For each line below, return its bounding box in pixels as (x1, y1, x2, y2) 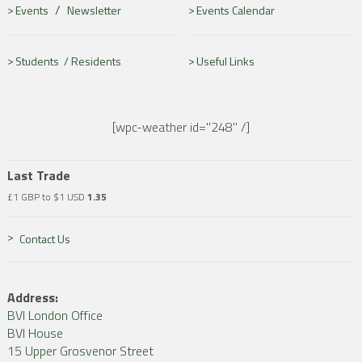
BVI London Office (6, 305, 103, 325)
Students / (15, 53, 71, 69)
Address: (6, 288, 58, 307)
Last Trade (6, 166, 70, 185)
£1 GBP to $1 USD (6, 189, 87, 204)
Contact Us (19, 230, 70, 247)
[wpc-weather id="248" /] (112, 117, 250, 137)
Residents (70, 53, 121, 69)
